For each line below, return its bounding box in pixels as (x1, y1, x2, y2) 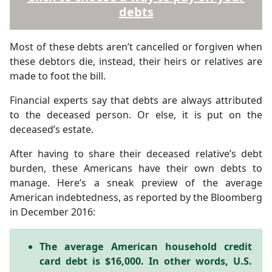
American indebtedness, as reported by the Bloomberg (10, 191, 262, 204)
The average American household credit (39, 240, 252, 253)
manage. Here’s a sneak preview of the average (10, 176, 262, 189)
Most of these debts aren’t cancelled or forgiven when (10, 40, 262, 53)
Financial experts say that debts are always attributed (10, 93, 262, 107)
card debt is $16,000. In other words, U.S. (39, 254, 252, 268)
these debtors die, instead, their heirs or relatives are (10, 55, 262, 68)
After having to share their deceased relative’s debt (10, 147, 262, 160)
